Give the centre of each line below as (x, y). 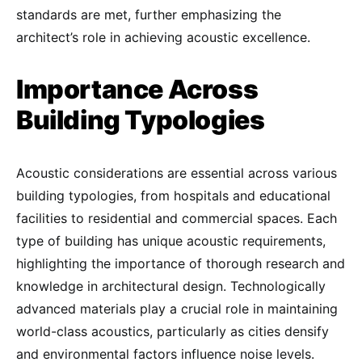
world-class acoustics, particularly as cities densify (173, 332)
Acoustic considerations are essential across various (177, 173)
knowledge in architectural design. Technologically (171, 286)
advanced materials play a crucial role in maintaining (177, 309)
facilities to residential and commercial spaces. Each (177, 219)
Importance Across (137, 90)
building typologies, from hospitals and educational (173, 196)
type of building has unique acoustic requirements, (171, 241)
